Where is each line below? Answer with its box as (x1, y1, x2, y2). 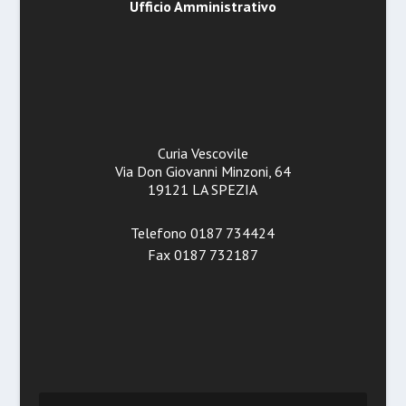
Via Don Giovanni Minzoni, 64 (114, 162, 291, 181)
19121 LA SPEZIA (148, 180, 258, 199)
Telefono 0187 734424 (130, 223, 275, 242)
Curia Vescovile (157, 144, 248, 163)
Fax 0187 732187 (147, 245, 258, 264)
